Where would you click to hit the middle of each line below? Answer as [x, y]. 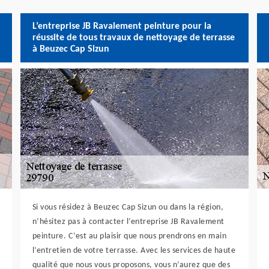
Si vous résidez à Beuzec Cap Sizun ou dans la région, [128, 207]
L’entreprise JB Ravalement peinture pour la [122, 26]
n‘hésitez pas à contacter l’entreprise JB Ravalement [128, 222]
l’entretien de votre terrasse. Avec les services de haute [134, 251]
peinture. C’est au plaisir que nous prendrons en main [129, 236]
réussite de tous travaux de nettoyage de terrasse [133, 38]
